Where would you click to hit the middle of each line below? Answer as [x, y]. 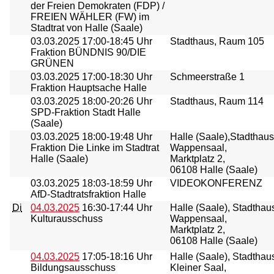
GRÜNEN [52, 63]
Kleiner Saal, [198, 268]
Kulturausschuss [67, 219]
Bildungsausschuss [73, 268]
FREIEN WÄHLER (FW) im [90, 17]
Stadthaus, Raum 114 [217, 101]
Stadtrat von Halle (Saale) [87, 28]
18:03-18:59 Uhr [116, 183]
